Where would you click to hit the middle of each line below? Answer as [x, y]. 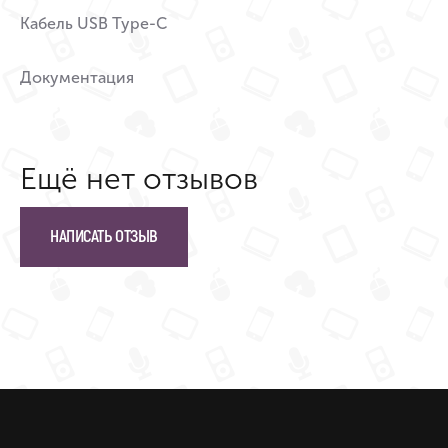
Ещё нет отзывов [139, 179]
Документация [77, 78]
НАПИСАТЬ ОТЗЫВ [104, 237]
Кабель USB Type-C [93, 23]
